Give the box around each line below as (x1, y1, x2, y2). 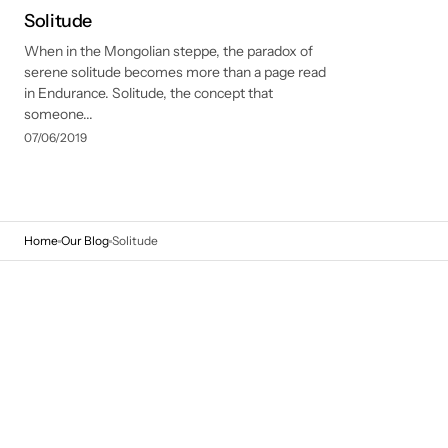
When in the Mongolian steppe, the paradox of (24, 42, 313, 60)
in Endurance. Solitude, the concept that (24, 84, 273, 102)
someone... (24, 105, 93, 123)
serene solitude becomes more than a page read (24, 63, 326, 81)
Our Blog (61, 233, 109, 248)
